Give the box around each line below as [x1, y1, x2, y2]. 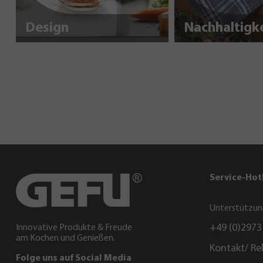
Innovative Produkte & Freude [16, 223, 132, 232]
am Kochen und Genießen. [16, 234, 115, 243]
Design [25, 21, 69, 35]
